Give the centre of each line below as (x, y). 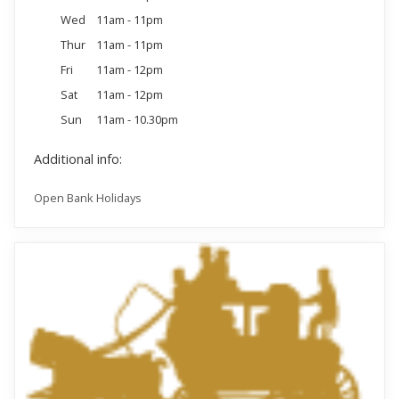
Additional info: (77, 159)
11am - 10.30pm (137, 120)
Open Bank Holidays (87, 197)
